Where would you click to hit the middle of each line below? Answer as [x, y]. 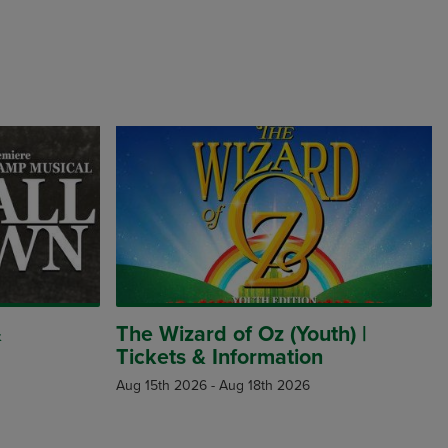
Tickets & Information [219, 357]
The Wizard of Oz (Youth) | [241, 334]
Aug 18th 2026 [264, 386]
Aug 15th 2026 [161, 386]
